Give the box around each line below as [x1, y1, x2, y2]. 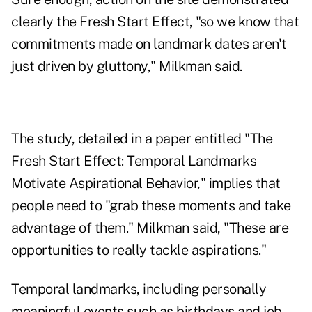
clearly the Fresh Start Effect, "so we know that [11, 13, 299, 31]
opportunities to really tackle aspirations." [11, 242, 266, 259]
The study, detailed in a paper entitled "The [11, 130, 272, 148]
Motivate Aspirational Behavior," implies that [11, 175, 281, 192]
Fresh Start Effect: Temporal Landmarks [11, 153, 256, 170]
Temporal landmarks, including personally [11, 281, 266, 298]
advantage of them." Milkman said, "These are [11, 219, 288, 237]
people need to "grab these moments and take [11, 197, 291, 214]
